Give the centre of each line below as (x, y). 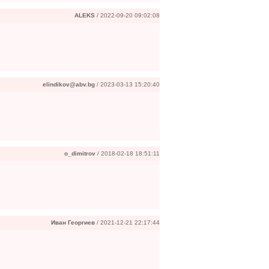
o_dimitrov (80, 153)
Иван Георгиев (73, 222)
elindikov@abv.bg (69, 84)
